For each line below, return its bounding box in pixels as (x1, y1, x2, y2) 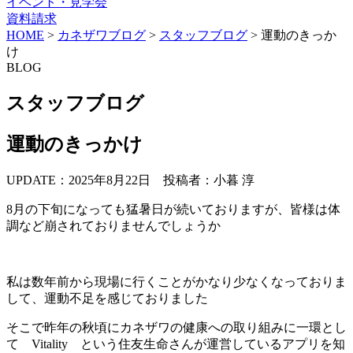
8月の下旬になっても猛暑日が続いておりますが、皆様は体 (6, 202, 340, 216)
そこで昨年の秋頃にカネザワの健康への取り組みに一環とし (6, 320, 347, 334)
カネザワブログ (58, 28, 146, 42)
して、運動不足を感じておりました (6, 291, 208, 305)
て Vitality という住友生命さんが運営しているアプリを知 (6, 336, 345, 351)
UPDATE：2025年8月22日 (6, 173, 150, 187)
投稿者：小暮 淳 (163, 173, 255, 187)
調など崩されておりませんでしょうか (6, 218, 221, 232)
